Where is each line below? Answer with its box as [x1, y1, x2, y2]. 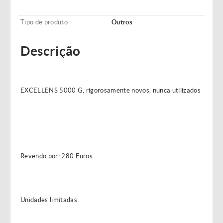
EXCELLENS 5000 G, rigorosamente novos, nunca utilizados [20, 87, 201, 94]
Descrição [20, 44, 81, 58]
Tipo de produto [20, 18, 68, 26]
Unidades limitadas [20, 196, 77, 204]
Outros [111, 18, 132, 26]
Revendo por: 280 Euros [20, 152, 93, 160]
